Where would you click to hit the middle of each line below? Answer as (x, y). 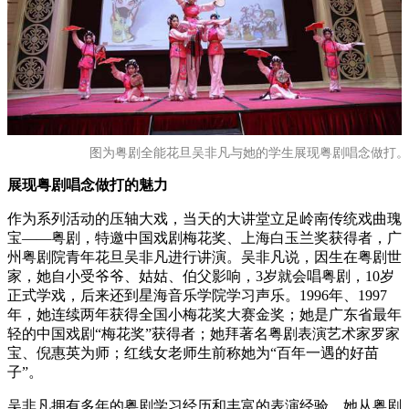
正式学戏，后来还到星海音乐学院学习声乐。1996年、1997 (197, 295)
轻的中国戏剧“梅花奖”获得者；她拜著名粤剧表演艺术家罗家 (204, 334)
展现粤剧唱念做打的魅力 (88, 185)
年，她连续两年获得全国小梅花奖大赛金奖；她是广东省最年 (204, 315)
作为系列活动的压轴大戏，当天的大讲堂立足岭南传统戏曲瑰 (204, 219)
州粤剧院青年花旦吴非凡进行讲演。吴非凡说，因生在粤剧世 (204, 257)
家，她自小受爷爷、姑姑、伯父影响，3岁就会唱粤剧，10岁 (201, 276)
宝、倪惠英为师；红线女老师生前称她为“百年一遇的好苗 (193, 353)
